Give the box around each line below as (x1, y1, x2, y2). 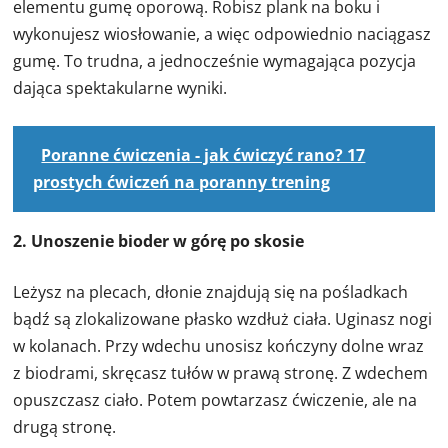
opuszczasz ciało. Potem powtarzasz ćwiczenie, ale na (13, 389, 418, 412)
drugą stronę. (13, 416, 117, 439)
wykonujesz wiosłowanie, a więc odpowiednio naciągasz (13, 23, 432, 46)
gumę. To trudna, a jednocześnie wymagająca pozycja (13, 50, 417, 73)
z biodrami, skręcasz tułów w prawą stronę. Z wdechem (13, 362, 429, 385)
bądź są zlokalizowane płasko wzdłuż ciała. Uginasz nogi (13, 308, 433, 331)
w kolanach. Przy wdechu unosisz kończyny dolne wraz (13, 335, 425, 358)
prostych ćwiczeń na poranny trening (33, 171, 331, 194)
